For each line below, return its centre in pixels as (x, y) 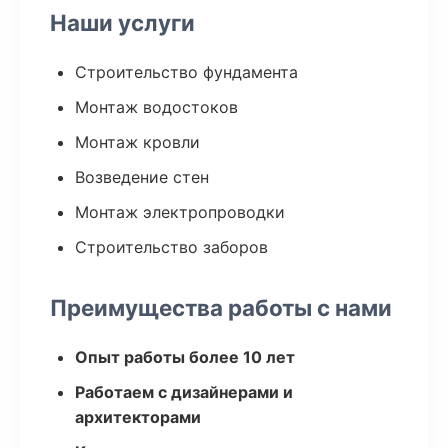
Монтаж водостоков (156, 107)
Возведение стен (142, 177)
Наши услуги (122, 22)
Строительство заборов (171, 247)
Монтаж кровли (137, 142)
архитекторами (138, 417)
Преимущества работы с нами (221, 307)
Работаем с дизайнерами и (184, 392)
